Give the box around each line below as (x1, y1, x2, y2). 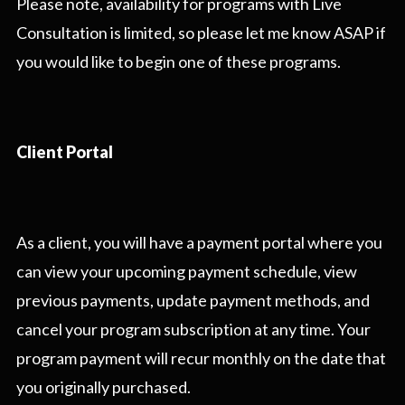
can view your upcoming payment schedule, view (16, 261, 357, 282)
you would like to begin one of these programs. (16, 52, 341, 72)
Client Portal (16, 142, 113, 163)
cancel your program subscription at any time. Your (16, 319, 371, 340)
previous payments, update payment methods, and (16, 290, 370, 311)
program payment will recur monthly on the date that (16, 348, 386, 369)
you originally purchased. (16, 377, 191, 398)
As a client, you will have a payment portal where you (16, 232, 382, 253)
